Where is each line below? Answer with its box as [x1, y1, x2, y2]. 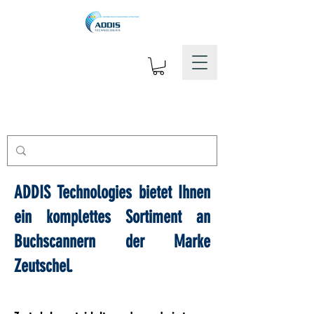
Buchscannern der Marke [14, 231, 210, 252]
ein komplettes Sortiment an [14, 207, 210, 227]
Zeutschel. [14, 256, 73, 276]
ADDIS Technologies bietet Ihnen [14, 182, 210, 203]
